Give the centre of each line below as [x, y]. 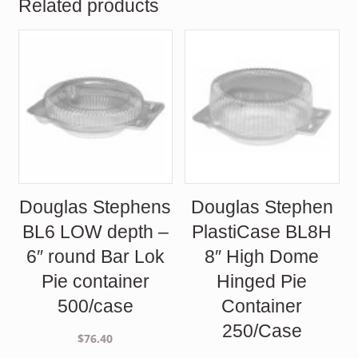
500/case [95, 306]
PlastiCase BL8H [262, 231]
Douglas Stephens [95, 207]
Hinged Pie [262, 281]
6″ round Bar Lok [95, 256]
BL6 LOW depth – [95, 231]
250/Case [262, 330]
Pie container [95, 281]
